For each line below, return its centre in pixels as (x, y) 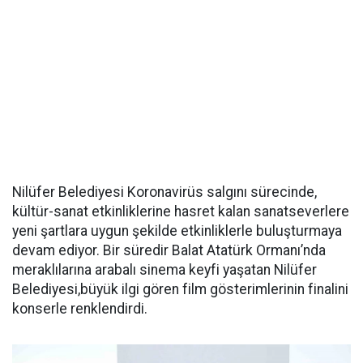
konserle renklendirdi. (80, 309)
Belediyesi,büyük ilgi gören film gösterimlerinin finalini (180, 289)
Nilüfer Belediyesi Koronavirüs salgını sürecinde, (164, 192)
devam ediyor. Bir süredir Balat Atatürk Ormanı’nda (169, 250)
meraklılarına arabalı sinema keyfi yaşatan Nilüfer (164, 270)
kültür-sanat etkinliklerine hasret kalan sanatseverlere (181, 211)
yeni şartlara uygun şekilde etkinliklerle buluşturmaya (177, 231)
